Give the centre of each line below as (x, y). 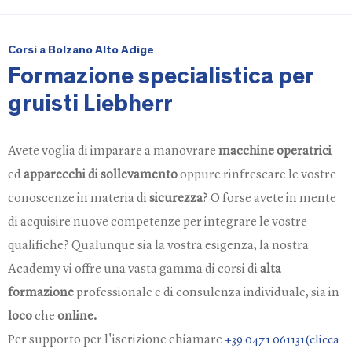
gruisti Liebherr (90, 104)
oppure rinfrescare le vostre (257, 175)
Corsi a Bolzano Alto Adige (81, 50)
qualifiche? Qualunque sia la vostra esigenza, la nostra (158, 246)
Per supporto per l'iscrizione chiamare (116, 340)
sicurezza (176, 199)
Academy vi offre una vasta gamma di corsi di (134, 269)
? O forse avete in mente (269, 199)
